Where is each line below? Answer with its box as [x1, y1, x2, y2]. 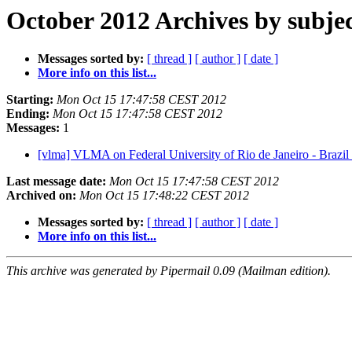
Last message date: [6, 174, 106, 189]
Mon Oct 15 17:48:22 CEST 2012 [79, 189, 249, 203]
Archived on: [6, 189, 76, 203]
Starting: [6, 93, 53, 107]
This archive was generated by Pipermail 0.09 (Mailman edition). [6, 264, 331, 278]
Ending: [6, 107, 49, 121]
